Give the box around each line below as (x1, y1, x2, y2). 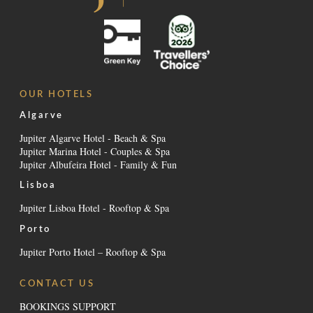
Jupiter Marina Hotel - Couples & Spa (20, 144, 170, 158)
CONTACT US (20, 279, 95, 289)
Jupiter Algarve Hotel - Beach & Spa (20, 131, 166, 145)
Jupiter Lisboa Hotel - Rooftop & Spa (20, 201, 169, 215)
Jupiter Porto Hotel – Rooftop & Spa (20, 245, 166, 259)
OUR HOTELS (20, 90, 94, 99)
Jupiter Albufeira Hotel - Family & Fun (20, 157, 177, 171)
